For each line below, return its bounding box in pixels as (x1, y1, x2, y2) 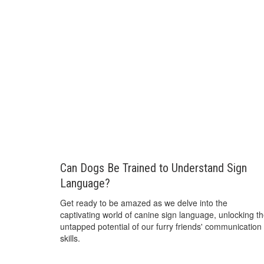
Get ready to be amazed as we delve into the (60, 196, 227, 209)
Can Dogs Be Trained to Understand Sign (60, 160, 247, 175)
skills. (60, 232, 80, 244)
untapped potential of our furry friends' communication (60, 220, 262, 232)
